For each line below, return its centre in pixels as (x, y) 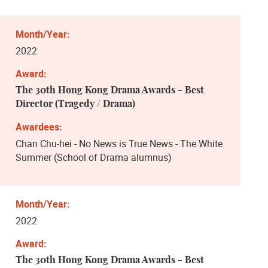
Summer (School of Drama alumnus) (94, 157)
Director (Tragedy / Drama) (75, 104)
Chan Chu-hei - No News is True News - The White (119, 143)
